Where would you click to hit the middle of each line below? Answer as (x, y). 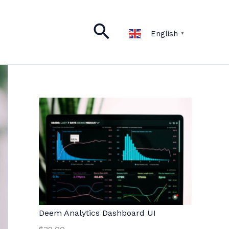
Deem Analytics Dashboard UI (97, 213)
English (164, 33)
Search (122, 30)
